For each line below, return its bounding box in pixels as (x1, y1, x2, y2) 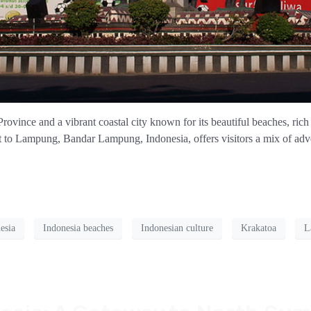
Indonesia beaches (43, 223, 113, 234)
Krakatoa (241, 223, 276, 234)
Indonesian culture (141, 223, 213, 234)
